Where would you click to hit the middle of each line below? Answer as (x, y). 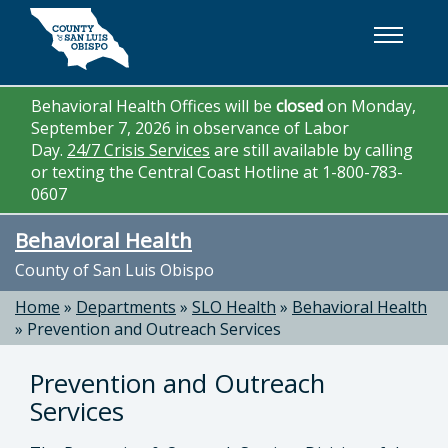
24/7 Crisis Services (138, 150)
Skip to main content (100, 23)
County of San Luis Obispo (114, 270)
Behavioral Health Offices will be (153, 106)
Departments (126, 307)
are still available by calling (311, 150)
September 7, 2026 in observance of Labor (190, 128)
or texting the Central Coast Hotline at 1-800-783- (217, 172)
